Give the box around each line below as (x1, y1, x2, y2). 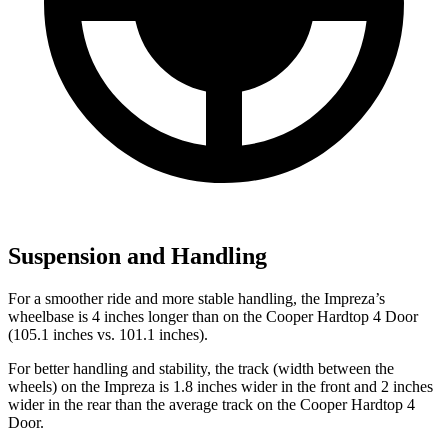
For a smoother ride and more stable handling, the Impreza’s (8, 290, 385, 308)
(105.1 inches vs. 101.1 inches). (8, 326, 208, 344)
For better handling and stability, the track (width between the (8, 360, 394, 378)
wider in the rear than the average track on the (8, 396, 300, 414)
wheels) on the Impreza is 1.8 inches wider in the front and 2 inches (8, 378, 433, 396)
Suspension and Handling (8, 243, 267, 270)
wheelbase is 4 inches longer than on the (8, 308, 266, 326)
